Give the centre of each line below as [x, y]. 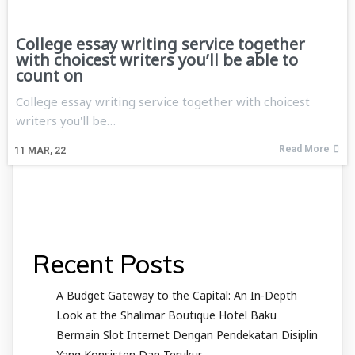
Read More [304, 149]
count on [50, 75]
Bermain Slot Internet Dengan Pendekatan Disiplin [187, 334]
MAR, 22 [47, 150]
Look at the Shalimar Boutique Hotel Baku [166, 315]
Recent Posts [109, 263]
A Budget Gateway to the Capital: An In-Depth [177, 295]
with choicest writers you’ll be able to [157, 59]
